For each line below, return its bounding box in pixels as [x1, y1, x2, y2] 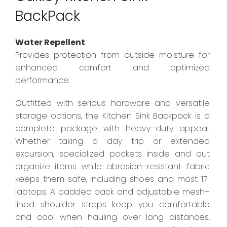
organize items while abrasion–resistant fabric [15, 161, 210, 173]
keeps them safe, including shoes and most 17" [15, 173, 210, 185]
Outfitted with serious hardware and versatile [15, 97, 210, 109]
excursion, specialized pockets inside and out [15, 148, 210, 160]
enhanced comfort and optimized [15, 62, 210, 74]
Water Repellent [15, 36, 85, 49]
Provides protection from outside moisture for [15, 49, 210, 61]
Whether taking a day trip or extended [15, 135, 210, 147]
